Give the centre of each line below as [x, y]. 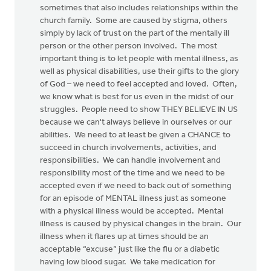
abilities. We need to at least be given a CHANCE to [135, 135]
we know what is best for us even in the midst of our [137, 97]
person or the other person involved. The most [129, 46]
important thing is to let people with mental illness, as [139, 59]
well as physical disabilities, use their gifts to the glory [139, 72]
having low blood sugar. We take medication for [128, 262]
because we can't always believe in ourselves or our [136, 122]
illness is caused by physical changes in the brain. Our [141, 224]
